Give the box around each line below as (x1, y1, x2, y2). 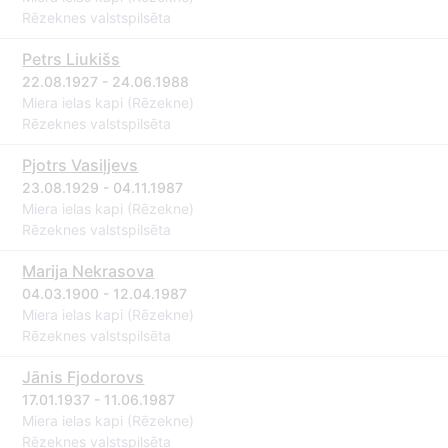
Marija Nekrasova (22, 261, 155, 281)
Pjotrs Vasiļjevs (22, 155, 139, 175)
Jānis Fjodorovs (22, 367, 145, 387)
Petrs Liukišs (22, 49, 121, 69)
